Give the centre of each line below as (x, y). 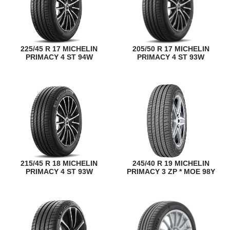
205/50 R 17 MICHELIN (171, 49)
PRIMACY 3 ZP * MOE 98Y (171, 172)
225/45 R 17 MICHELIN (59, 49)
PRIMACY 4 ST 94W (59, 57)
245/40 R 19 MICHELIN (171, 164)
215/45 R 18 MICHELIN (59, 164)
